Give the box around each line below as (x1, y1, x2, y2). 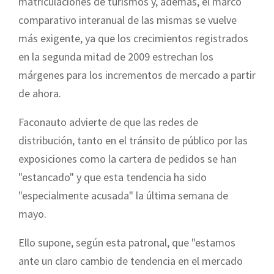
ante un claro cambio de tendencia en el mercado (18, 253, 243, 268)
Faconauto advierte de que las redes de (18, 114, 198, 129)
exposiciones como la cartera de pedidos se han (18, 151, 237, 166)
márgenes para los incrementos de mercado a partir (18, 67, 256, 82)
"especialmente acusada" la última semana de (18, 188, 228, 202)
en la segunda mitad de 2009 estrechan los (18, 49, 213, 64)
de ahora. (18, 86, 61, 100)
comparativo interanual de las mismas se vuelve (18, 12, 237, 27)
